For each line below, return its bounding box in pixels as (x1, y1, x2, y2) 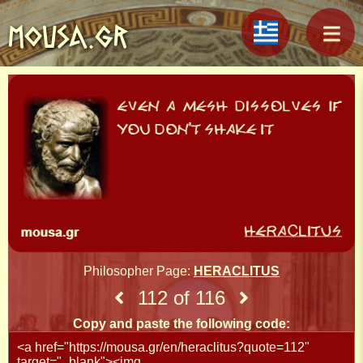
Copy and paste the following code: (73, 316, 290, 331)
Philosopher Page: (83, 263, 194, 278)
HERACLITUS (194, 263, 280, 278)
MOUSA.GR (8, 20, 128, 53)
